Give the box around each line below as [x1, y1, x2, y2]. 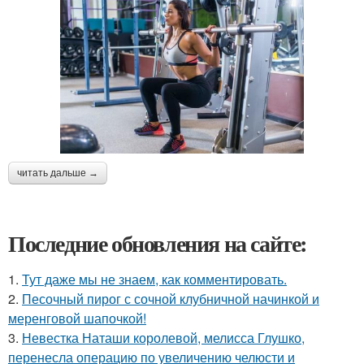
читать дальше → [17, 167, 98, 180]
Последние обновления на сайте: [8, 227, 307, 261]
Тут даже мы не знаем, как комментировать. [22, 270, 287, 289]
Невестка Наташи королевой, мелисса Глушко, [22, 328, 305, 348]
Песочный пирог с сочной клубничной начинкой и [22, 289, 319, 309]
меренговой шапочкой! [8, 309, 146, 328]
